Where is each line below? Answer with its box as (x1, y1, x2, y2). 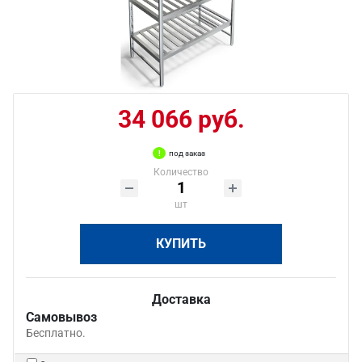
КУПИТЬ (156, 236, 206, 251)
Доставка (151, 292, 211, 307)
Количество (154, 166, 208, 178)
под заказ (169, 149, 205, 158)
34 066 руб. (117, 105, 245, 133)
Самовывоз (26, 309, 97, 325)
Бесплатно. (26, 326, 86, 339)
